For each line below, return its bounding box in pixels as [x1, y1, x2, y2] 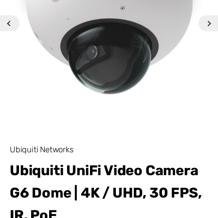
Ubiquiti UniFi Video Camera [10, 162, 199, 179]
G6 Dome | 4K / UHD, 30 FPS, [10, 184, 202, 201]
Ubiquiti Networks [10, 144, 73, 154]
